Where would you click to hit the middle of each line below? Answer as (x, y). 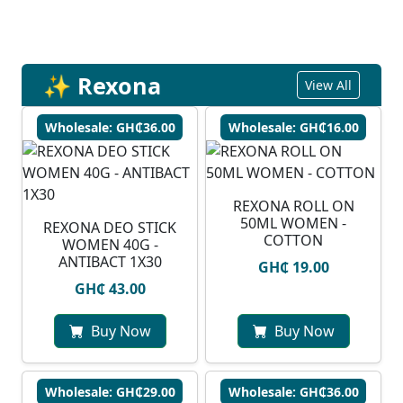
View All (328, 85)
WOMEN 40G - (110, 245)
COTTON (293, 241)
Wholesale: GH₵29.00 (110, 392)
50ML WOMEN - (293, 224)
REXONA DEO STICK (110, 228)
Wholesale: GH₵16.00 (293, 128)
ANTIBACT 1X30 (110, 262)
